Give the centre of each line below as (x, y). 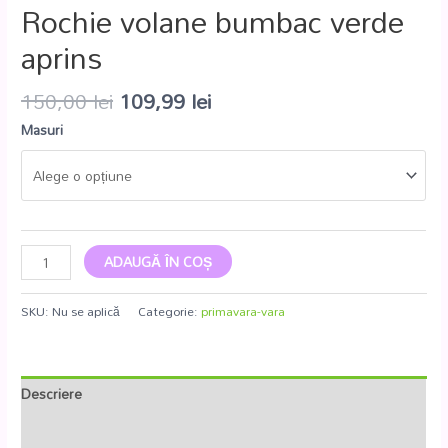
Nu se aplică (86, 310)
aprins (62, 57)
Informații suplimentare (95, 428)
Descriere (52, 394)
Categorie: (170, 310)
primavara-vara (243, 310)
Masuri (42, 130)
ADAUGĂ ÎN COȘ (158, 261)
